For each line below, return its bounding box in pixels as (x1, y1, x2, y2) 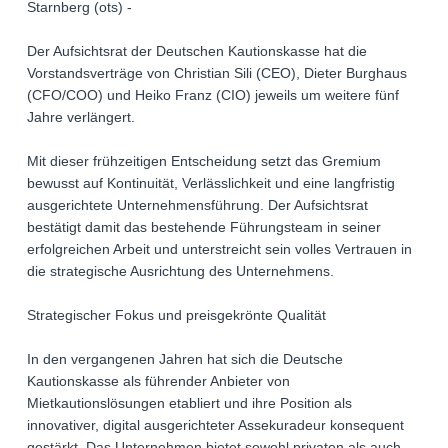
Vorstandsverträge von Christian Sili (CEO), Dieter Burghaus (27, 65, 407, 81)
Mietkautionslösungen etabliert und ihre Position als (27, 395, 352, 411)
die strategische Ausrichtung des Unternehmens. (27, 263, 334, 279)
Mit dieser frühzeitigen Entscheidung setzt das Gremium (27, 153, 381, 169)
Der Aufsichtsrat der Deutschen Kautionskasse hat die (27, 43, 367, 59)
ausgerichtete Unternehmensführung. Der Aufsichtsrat (27, 197, 368, 213)
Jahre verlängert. (27, 109, 135, 125)
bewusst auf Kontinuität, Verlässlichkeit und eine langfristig (27, 175, 395, 191)
